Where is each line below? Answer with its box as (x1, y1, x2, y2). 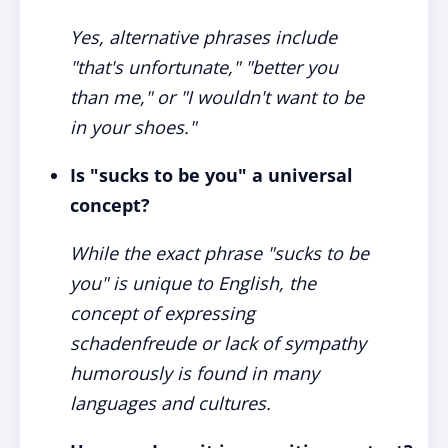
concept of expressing (70, 301, 255, 325)
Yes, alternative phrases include (70, 25, 337, 49)
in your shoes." (70, 115, 196, 139)
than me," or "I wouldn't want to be (70, 85, 364, 109)
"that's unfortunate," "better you (70, 55, 338, 79)
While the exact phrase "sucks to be (70, 241, 369, 265)
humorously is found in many (70, 361, 319, 385)
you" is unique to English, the (70, 271, 316, 295)
